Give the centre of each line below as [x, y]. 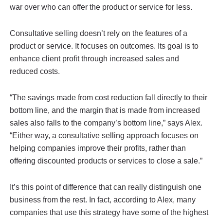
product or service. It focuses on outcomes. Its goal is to [104, 46]
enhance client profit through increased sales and [94, 58]
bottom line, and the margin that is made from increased [105, 110]
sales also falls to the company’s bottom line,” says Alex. [106, 123]
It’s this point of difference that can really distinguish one [106, 187]
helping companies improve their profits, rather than [98, 148]
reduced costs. [35, 71]
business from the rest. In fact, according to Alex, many [103, 200]
